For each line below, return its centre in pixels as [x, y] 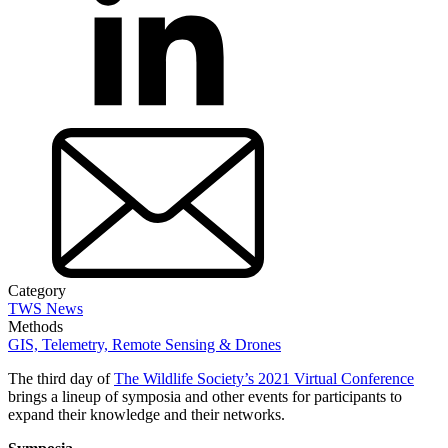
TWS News [45, 308]
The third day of [61, 378]
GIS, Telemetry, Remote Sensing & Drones [144, 344]
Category [37, 290]
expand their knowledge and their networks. [146, 414]
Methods [35, 326]
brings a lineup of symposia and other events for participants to [205, 396]
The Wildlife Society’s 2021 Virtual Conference [264, 378]
